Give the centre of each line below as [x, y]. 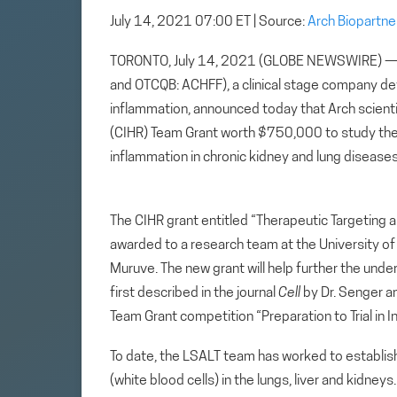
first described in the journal [194, 293]
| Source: [280, 22]
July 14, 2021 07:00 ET [180, 22]
